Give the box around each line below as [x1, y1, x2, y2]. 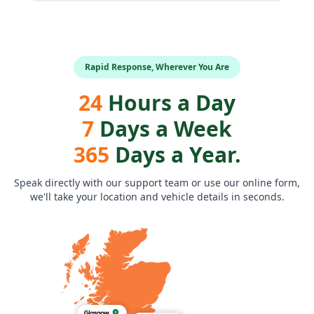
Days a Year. [109, 139, 241, 169]
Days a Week [94, 114, 232, 143]
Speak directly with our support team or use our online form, [14, 175, 300, 189]
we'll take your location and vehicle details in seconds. [29, 189, 285, 203]
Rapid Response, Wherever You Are [85, 60, 229, 73]
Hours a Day [102, 88, 235, 117]
